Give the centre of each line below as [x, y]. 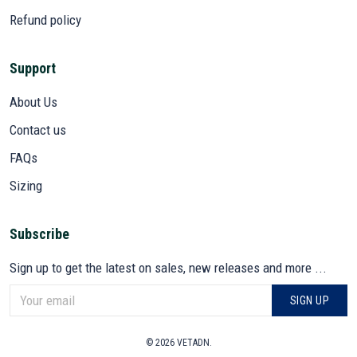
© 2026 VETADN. [178, 343]
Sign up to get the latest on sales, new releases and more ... [168, 267]
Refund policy [45, 20]
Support [33, 68]
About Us [33, 102]
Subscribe [39, 233]
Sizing [26, 185]
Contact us [38, 129]
